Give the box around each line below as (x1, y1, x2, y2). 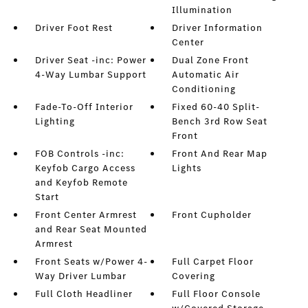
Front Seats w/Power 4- (34, 255, 148, 269)
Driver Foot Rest (34, 21, 113, 35)
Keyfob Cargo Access (34, 162, 135, 175)
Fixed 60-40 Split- (172, 100, 261, 114)
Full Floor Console (172, 287, 261, 301)
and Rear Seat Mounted (34, 223, 147, 236)
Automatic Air (172, 68, 240, 82)
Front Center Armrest (34, 208, 137, 222)
